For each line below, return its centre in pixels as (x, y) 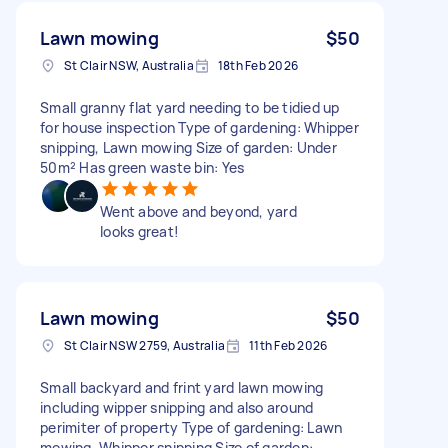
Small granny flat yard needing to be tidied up (190, 107)
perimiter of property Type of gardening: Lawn (191, 427)
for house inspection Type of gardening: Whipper (199, 127)
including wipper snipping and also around (177, 407)
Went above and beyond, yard (198, 211)
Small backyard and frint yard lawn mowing (182, 387)
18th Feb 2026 (257, 65)
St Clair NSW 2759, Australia (144, 345)
